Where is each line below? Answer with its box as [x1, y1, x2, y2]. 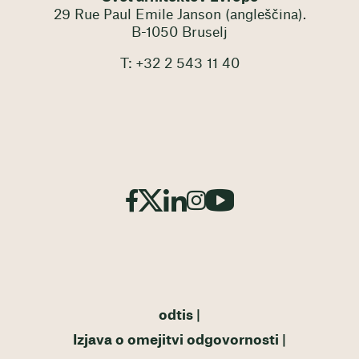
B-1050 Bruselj [131, 25, 228, 39]
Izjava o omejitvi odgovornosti [72, 333, 279, 348]
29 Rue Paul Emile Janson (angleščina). [53, 7, 306, 22]
